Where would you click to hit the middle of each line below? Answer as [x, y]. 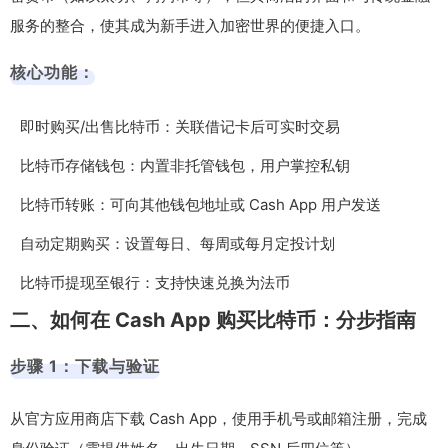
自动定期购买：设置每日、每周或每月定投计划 [177, 243]
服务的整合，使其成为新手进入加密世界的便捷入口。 [190, 25]
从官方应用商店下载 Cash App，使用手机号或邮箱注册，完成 [218, 418]
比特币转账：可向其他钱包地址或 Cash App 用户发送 [200, 204]
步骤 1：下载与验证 [85, 365]
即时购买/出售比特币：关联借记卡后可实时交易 [180, 126]
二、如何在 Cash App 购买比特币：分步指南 [213, 319]
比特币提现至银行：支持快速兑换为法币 [155, 282]
